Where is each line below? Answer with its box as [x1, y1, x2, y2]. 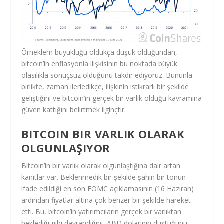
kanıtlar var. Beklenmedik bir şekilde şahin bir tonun [21, 172, 186, 182]
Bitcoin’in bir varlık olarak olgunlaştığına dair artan [21, 160, 180, 170]
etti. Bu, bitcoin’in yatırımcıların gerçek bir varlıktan [21, 206, 181, 216]
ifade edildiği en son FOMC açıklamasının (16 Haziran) [21, 183, 194, 193]
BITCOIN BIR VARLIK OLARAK [21, 126, 185, 141]
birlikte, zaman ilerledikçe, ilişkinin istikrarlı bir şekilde [21, 82, 189, 92]
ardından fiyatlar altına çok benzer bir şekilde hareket [21, 195, 191, 205]
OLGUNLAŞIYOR [21, 140, 110, 155]
